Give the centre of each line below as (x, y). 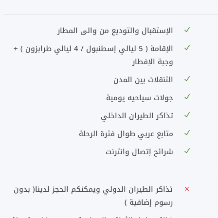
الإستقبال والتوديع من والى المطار (115, 31)
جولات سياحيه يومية (139, 98)
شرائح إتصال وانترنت (139, 152)
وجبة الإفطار (153, 62)
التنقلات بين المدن (143, 80)
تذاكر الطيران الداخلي (137, 116)
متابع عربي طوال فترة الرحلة (126, 134)
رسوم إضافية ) (148, 202)
